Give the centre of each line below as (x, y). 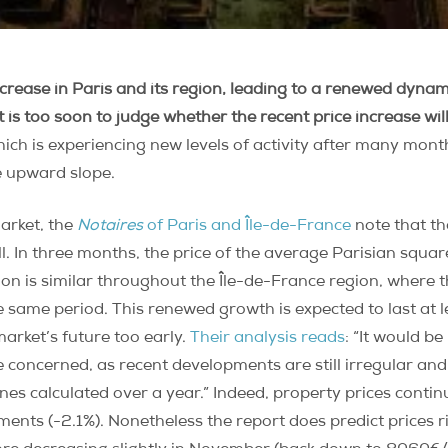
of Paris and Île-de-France (249, 227)
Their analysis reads (267, 339)
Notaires (112, 227)
